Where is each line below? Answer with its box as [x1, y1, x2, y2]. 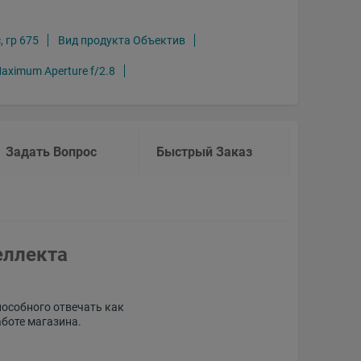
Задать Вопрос [6, 144, 98, 160]
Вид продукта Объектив [58, 33, 185, 47]
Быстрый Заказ [156, 144, 253, 160]
